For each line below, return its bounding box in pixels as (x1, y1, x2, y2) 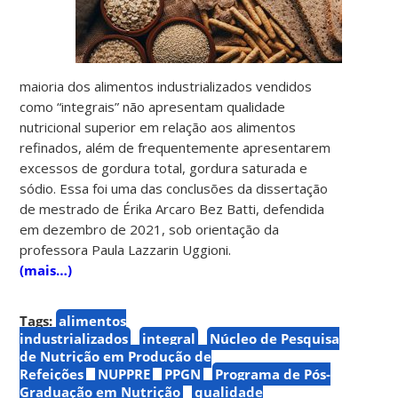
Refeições (20, 364, 84, 383)
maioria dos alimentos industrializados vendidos (20, 76, 313, 95)
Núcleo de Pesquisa (210, 329, 340, 347)
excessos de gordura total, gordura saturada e (20, 158, 308, 177)
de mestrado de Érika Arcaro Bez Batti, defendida (20, 199, 325, 218)
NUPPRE (98, 364, 151, 383)
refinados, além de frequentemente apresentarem (20, 138, 331, 156)
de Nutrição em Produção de (20, 346, 212, 365)
